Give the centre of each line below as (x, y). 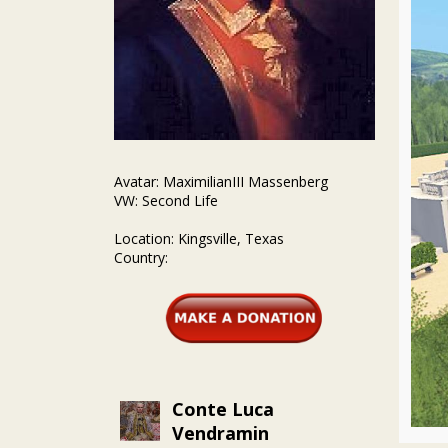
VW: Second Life (166, 201)
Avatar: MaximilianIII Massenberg (221, 182)
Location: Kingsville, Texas (199, 239)
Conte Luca (223, 409)
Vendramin (220, 433)
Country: (141, 258)
